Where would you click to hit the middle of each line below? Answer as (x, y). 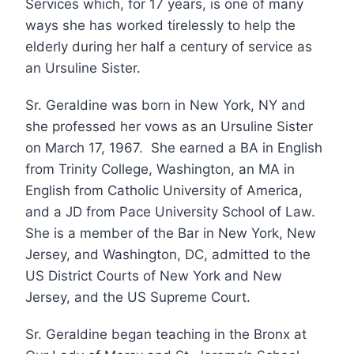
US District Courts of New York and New (154, 275)
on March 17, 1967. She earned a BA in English (174, 147)
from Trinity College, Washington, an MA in (160, 169)
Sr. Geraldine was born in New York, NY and (166, 105)
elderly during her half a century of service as (169, 46)
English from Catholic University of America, (164, 190)
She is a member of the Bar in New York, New (171, 233)
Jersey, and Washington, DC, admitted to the (168, 254)
